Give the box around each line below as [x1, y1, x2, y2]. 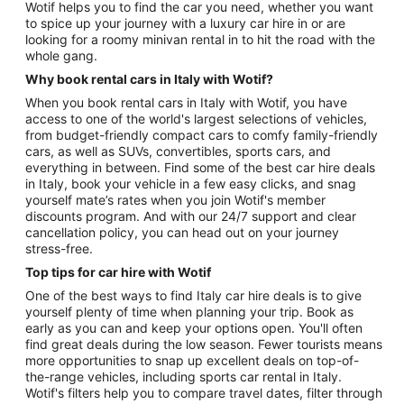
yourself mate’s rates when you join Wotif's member [25, 191, 326, 207]
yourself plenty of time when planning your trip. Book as [25, 303, 353, 319]
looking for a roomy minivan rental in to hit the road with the [25, 31, 242, 47]
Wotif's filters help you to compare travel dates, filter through [25, 384, 382, 400]
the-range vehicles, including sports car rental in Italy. [25, 368, 342, 384]
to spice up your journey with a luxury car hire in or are [25, 14, 311, 31]
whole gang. [25, 47, 97, 63]
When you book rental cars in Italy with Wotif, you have [25, 94, 347, 110]
